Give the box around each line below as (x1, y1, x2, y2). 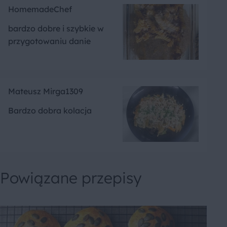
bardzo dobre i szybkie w (8, 23, 104, 33)
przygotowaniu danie (8, 35, 91, 46)
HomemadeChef (8, 4, 72, 14)
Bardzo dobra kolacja (8, 105, 92, 116)
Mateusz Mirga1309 (8, 86, 83, 96)
